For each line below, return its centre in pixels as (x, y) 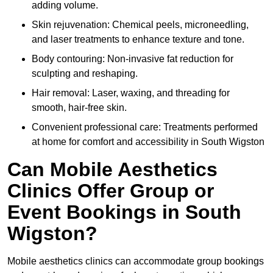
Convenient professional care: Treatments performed (145, 127)
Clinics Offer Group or (111, 191)
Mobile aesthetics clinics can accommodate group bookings (136, 261)
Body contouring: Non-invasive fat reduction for (133, 59)
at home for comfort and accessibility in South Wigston (148, 142)
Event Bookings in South (124, 212)
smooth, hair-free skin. (79, 108)
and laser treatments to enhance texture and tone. (138, 40)
